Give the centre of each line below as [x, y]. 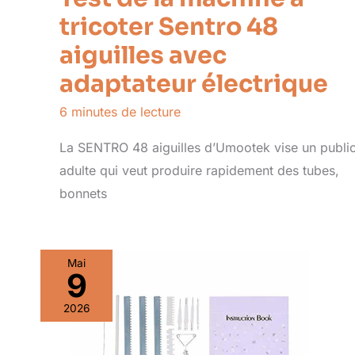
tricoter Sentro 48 [169, 27]
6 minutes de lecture [120, 111]
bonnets [83, 193]
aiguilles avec [143, 55]
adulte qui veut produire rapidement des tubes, [199, 170]
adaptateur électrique [194, 84]
